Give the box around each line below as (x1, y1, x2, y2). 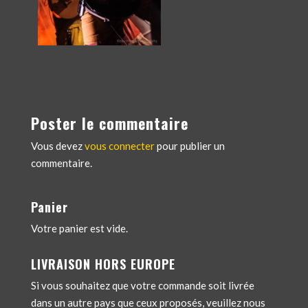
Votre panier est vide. (30, 221, 128, 234)
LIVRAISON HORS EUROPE (30, 254, 175, 273)
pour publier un (154, 139, 225, 152)
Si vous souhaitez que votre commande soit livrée (30, 278, 254, 291)
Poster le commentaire (30, 111, 188, 134)
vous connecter (84, 139, 155, 152)
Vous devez (30, 139, 85, 152)
